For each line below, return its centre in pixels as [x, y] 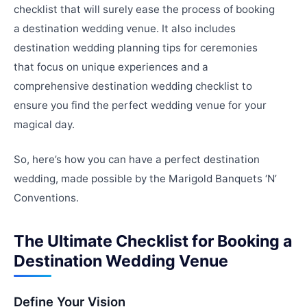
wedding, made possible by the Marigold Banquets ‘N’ [145, 178]
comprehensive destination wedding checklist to [133, 86]
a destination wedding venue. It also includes [125, 29]
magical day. [44, 125]
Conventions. [46, 197]
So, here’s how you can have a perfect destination [137, 159]
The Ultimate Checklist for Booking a [153, 241]
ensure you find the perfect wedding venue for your [140, 106]
